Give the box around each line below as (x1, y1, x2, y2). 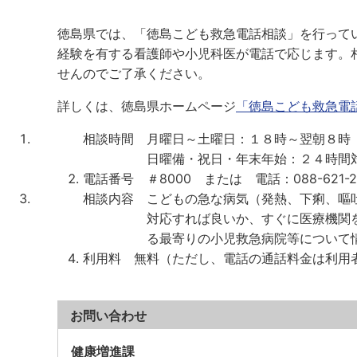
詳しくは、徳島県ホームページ (57, 97, 236, 114)
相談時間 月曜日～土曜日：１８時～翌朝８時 (83, 130, 351, 147)
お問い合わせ (70, 307, 147, 324)
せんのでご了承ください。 (57, 65, 210, 81)
